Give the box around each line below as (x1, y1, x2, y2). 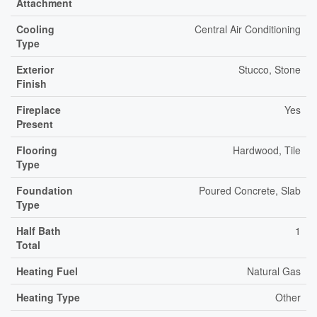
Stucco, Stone (238, 62, 301, 76)
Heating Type (16, 290, 80, 304)
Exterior (16, 62, 54, 76)
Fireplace (16, 103, 61, 117)
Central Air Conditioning (195, 22, 301, 36)
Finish (16, 76, 47, 91)
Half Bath (16, 224, 61, 238)
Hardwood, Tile (233, 143, 301, 157)
